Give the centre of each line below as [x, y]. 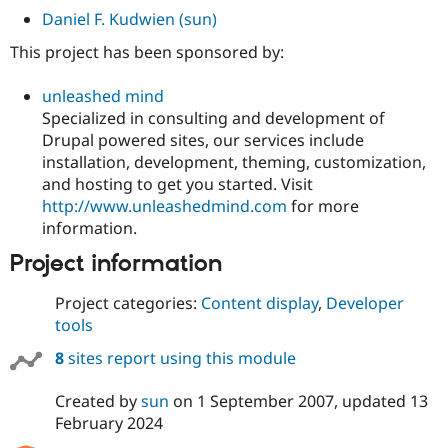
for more [323, 206]
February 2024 [108, 423]
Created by [97, 401]
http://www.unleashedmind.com [164, 206]
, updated [371, 401]
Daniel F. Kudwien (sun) [129, 19]
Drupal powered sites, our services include [203, 140]
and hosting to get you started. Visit [177, 184]
